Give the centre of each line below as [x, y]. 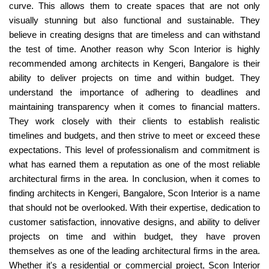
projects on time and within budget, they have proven [134, 237]
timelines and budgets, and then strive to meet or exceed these [134, 136]
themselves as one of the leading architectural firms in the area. [134, 251]
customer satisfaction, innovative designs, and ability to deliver [134, 222]
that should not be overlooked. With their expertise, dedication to [134, 208]
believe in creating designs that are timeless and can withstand [134, 35]
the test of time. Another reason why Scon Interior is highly [134, 49]
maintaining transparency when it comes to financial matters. [134, 107]
